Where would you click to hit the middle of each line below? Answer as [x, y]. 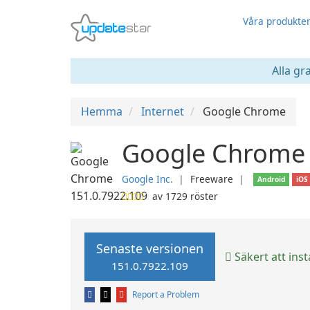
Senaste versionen [150, 248]
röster [203, 196]
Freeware [212, 179]
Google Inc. [147, 179]
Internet [163, 111]
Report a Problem [166, 294]
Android [272, 179]
